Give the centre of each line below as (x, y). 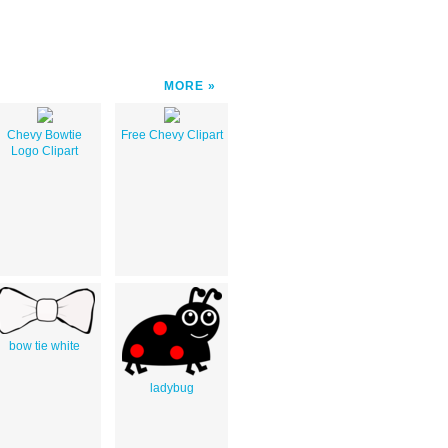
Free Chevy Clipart (171, 134)
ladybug (171, 387)
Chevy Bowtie (44, 134)
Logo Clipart (44, 150)
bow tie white (44, 345)
